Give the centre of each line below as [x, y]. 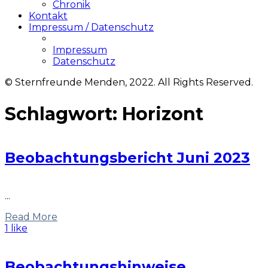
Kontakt [48, 16]
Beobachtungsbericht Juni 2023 [127, 157]
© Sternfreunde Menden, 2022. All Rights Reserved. [129, 82]
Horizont [163, 114]
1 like [16, 229]
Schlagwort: [63, 114]
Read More [31, 217]
